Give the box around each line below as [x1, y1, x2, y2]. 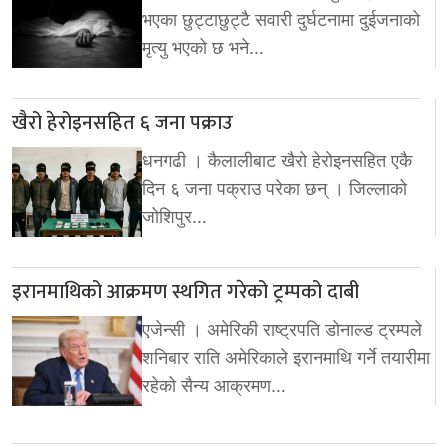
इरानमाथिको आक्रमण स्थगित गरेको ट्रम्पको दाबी [12, 275, 359, 310]
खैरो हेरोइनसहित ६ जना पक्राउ [12, 106, 233, 141]
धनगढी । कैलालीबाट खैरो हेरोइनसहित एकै [142, 150, 412, 172]
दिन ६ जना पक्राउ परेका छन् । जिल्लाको [142, 178, 407, 200]
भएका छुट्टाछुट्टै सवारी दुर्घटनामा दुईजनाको [142, 9, 420, 31]
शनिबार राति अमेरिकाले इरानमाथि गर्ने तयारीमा [142, 347, 430, 369]
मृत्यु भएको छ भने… [142, 37, 264, 59]
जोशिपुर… [142, 206, 207, 228]
